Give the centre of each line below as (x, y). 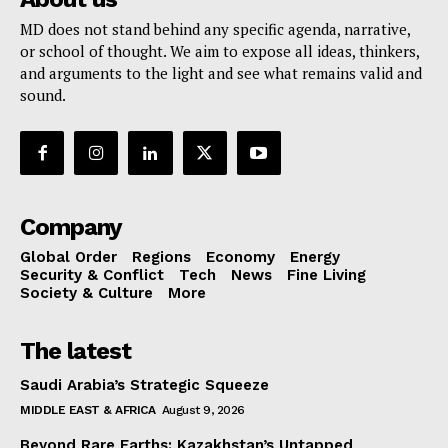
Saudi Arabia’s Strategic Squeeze (144, 385)
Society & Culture (86, 293)
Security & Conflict (92, 275)
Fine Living (326, 275)
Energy (315, 257)
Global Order (68, 257)
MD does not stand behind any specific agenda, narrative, (215, 29)
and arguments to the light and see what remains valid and (221, 73)
